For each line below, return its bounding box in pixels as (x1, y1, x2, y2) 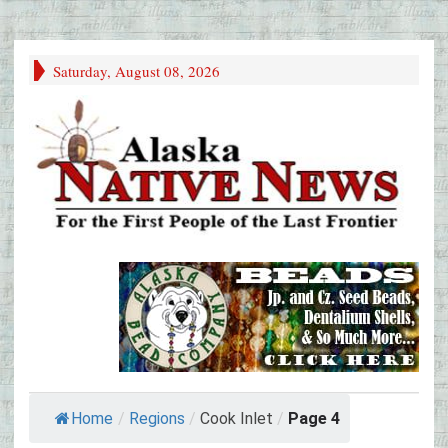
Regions (129, 409, 185, 429)
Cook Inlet (200, 409, 273, 429)
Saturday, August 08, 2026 (53, 61, 220, 81)
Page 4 (288, 409, 340, 429)
